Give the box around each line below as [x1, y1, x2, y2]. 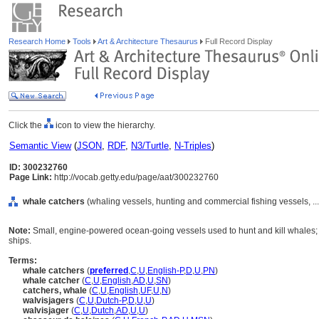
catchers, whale [23, 286, 87, 296]
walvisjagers [23, 296, 74, 305]
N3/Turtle [131, 140, 169, 151]
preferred [90, 266, 128, 276]
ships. [9, 236, 31, 246]
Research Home [9, 37, 68, 46]
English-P [147, 266, 184, 276]
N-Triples [174, 140, 211, 151]
